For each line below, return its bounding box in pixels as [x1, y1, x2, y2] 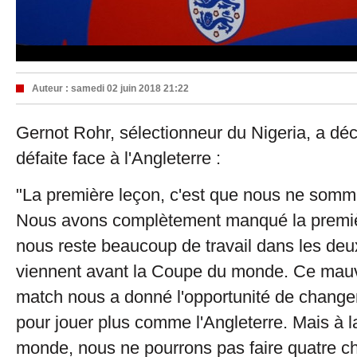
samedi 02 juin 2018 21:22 [71, 83, 189, 94]
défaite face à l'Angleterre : [16, 148, 221, 168]
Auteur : [32, 83, 71, 94]
